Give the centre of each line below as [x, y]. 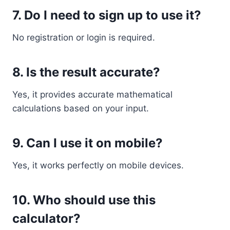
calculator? [46, 218]
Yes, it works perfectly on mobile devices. [98, 165]
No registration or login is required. [84, 37]
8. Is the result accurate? [86, 72]
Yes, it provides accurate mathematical [92, 94]
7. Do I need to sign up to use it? [107, 15]
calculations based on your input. [81, 108]
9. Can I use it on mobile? [88, 143]
